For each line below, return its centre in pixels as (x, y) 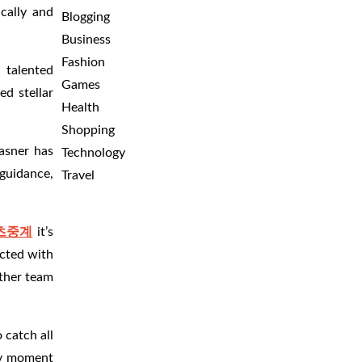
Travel (78, 175)
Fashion (83, 62)
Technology (93, 153)
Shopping (88, 130)
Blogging (86, 17)
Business (86, 40)
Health (80, 107)
